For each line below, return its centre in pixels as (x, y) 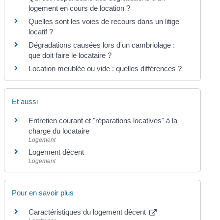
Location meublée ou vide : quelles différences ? (105, 68)
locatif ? (41, 31)
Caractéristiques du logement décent (88, 212)
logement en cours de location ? (80, 8)
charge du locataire (59, 131)
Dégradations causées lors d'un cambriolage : (102, 45)
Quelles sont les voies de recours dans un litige (104, 21)
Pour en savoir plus (43, 193)
